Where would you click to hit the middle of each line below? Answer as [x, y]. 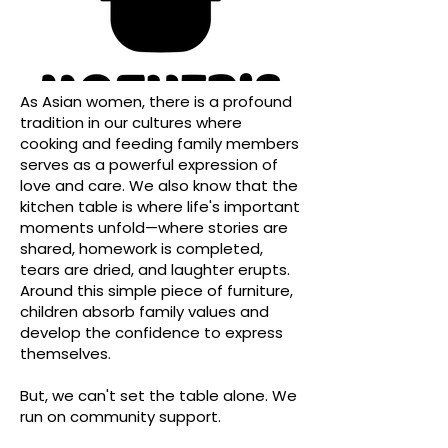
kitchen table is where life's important [160, 206]
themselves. [65, 353]
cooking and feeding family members [159, 143]
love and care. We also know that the [159, 185]
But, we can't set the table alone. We [158, 395]
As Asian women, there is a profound [156, 101]
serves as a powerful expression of [149, 164]
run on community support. [120, 416]
